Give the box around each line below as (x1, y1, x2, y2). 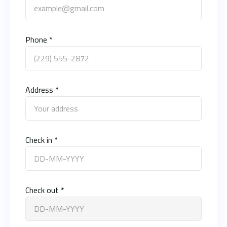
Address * (25, 82, 59, 97)
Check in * (25, 132, 58, 147)
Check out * (25, 182, 64, 198)
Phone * (25, 31, 53, 47)
